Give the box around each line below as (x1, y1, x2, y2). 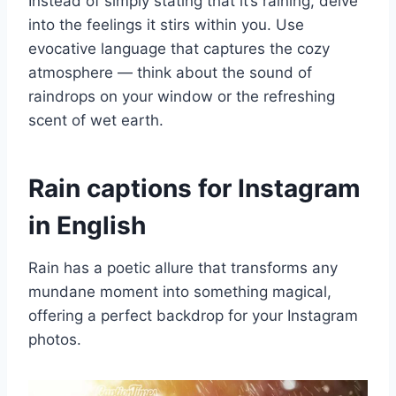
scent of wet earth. (28, 111, 164, 130)
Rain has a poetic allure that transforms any (28, 259, 338, 278)
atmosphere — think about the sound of (28, 64, 312, 82)
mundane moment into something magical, (28, 283, 331, 301)
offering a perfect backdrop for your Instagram (28, 307, 358, 325)
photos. (28, 331, 81, 349)
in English (28, 210, 146, 241)
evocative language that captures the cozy (28, 40, 330, 58)
